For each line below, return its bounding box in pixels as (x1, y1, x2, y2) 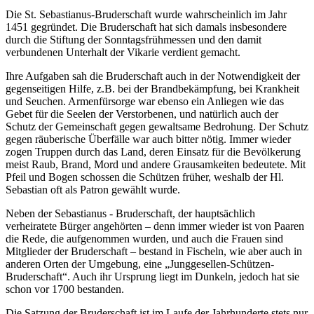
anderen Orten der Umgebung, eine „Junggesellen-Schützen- (6, 257, 274, 270)
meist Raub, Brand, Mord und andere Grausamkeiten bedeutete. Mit (6, 158, 306, 170)
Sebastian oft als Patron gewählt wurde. (6, 183, 180, 196)
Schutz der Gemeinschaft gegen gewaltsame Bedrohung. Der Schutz (6, 120, 308, 132)
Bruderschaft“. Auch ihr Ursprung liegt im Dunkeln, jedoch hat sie (6, 270, 299, 282)
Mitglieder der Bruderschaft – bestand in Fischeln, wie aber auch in (6, 245, 302, 257)
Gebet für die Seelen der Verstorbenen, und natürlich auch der (6, 107, 278, 120)
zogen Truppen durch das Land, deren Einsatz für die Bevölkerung (6, 145, 301, 158)
